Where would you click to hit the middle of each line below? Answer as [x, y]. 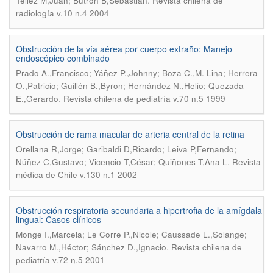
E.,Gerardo [37, 98]
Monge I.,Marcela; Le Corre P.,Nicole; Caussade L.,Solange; [131, 234]
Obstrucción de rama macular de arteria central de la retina [130, 134]
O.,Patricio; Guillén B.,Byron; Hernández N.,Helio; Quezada [130, 86]
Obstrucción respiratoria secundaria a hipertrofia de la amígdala [139, 210]
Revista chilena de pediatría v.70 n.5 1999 [144, 98]
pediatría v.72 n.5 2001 [60, 260]
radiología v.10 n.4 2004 [62, 13]
